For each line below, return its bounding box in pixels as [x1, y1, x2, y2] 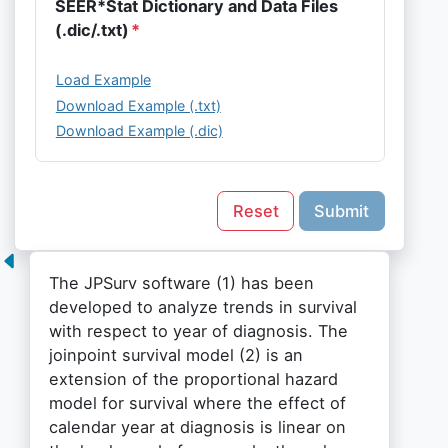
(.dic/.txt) [54, 20, 129, 41]
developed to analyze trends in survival [48, 297, 357, 318]
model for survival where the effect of [48, 393, 346, 414]
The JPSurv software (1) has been [48, 273, 314, 294]
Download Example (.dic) [55, 121, 223, 139]
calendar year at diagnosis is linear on [48, 417, 346, 438]
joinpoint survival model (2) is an [48, 345, 303, 366]
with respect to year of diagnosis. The [48, 321, 348, 342]
